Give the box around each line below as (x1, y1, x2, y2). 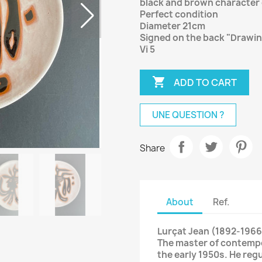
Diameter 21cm (140, 20, 205, 32)
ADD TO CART (174, 75, 237, 89)
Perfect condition (140, 8, 218, 20)
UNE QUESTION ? (152, 109, 224, 121)
